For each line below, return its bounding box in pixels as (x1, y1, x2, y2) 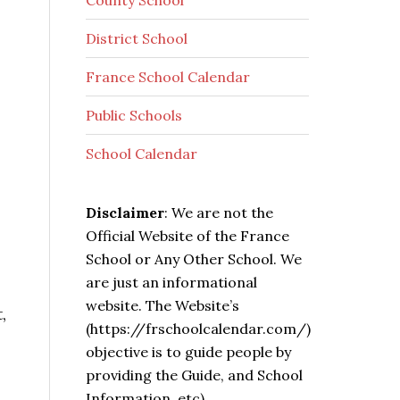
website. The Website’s (86, 296, 239, 314)
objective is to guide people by (86, 343, 291, 361)
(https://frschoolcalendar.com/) (86, 320, 311, 337)
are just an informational (86, 273, 257, 291)
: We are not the (164, 204, 273, 221)
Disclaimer (86, 204, 164, 221)
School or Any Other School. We (86, 250, 302, 268)
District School (86, 29, 187, 47)
